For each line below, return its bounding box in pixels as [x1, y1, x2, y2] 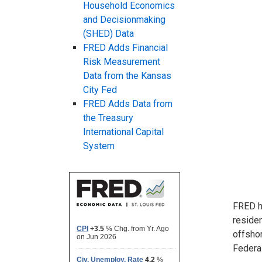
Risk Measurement [83, 56, 160, 67]
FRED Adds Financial [83, 42, 168, 53]
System [83, 140, 115, 151]
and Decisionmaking [83, 13, 166, 25]
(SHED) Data [83, 27, 134, 39]
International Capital [83, 126, 164, 137]
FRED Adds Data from [83, 98, 173, 109]
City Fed [83, 84, 117, 95]
